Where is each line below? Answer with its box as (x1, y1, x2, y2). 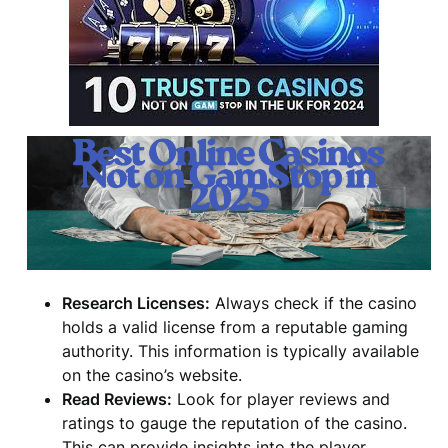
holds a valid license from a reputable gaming (62, 317, 409, 338)
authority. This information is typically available (62, 341, 420, 362)
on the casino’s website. (62, 365, 243, 386)
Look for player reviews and (172, 389, 391, 410)
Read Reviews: (62, 389, 173, 410)
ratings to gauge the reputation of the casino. (62, 413, 408, 434)
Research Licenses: (62, 293, 211, 314)
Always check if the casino (210, 293, 418, 314)
